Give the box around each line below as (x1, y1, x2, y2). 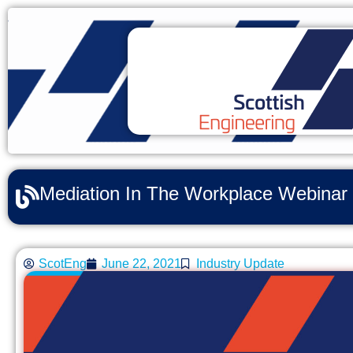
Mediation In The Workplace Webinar (39, 183, 347, 204)
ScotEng (39, 257, 87, 270)
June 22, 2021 (102, 257, 181, 270)
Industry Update (196, 257, 284, 270)
